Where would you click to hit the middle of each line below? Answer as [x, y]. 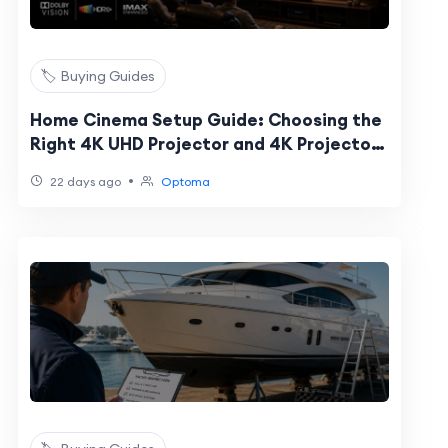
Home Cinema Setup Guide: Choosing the [205, 120]
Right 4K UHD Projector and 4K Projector [203, 144]
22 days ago [83, 181]
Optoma [185, 181]
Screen [59, 168]
